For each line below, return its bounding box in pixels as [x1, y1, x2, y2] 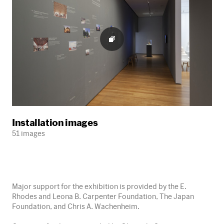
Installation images [12, 116, 98, 128]
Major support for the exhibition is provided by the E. [12, 181, 186, 190]
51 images [12, 128, 45, 137]
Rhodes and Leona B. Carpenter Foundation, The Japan [12, 191, 194, 200]
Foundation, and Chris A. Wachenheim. [12, 201, 139, 210]
